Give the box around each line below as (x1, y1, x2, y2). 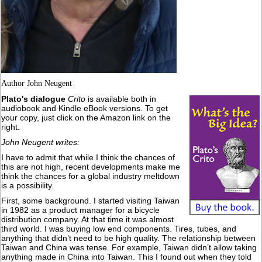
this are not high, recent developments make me (1, 162, 181, 172)
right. (1, 122, 20, 132)
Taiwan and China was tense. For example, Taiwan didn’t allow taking (1, 243, 257, 253)
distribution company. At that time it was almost (1, 215, 174, 225)
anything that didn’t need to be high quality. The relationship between (1, 233, 256, 243)
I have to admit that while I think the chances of (1, 153, 175, 163)
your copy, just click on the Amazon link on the (1, 113, 171, 123)
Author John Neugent (1, 79, 73, 88)
